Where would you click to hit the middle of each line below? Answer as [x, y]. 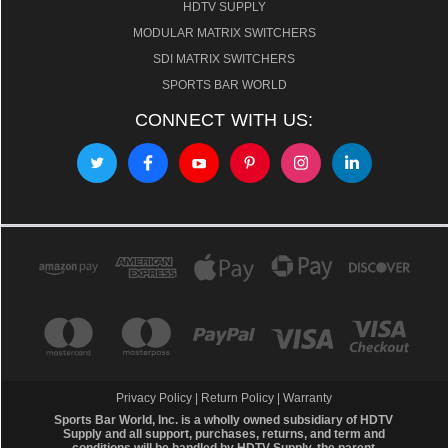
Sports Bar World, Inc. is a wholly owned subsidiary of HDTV [224, 420]
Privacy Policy [155, 398]
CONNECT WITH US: [224, 120]
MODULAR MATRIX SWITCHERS [224, 33]
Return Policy [237, 398]
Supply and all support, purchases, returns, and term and [223, 434]
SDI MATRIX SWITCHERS [224, 59]
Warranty [307, 398]
